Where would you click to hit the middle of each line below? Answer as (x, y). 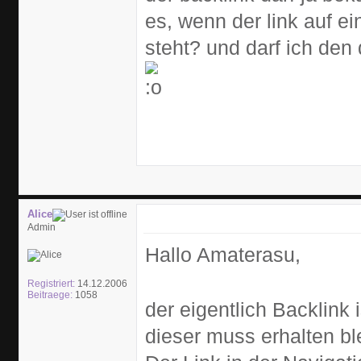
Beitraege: (50, 295)
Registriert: (51, 284)
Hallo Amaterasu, (223, 255)
